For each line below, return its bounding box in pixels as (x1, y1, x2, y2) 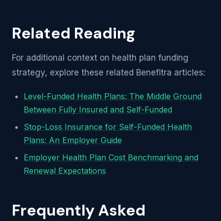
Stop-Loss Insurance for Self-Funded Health (24, 122, 192, 132)
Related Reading (12, 23, 135, 43)
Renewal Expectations (24, 166, 106, 176)
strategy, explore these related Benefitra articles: (12, 68, 205, 77)
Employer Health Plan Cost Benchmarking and (24, 152, 198, 162)
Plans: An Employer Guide (24, 135, 122, 145)
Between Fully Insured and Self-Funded (24, 105, 172, 114)
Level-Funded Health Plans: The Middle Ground (24, 91, 202, 101)
